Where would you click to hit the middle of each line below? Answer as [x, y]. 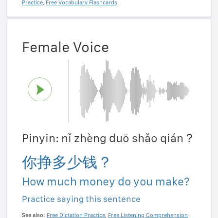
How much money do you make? [106, 182]
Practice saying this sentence [81, 199]
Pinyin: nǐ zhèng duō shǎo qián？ [109, 138]
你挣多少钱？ [67, 162]
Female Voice [65, 47]
